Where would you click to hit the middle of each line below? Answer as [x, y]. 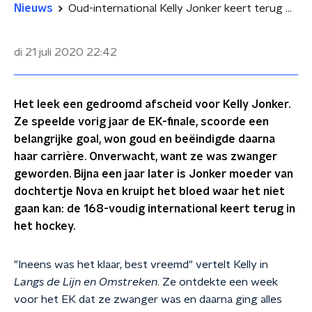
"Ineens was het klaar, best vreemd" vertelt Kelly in [141, 265]
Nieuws [33, 8]
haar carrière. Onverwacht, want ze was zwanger [146, 157]
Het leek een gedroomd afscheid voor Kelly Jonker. [152, 104]
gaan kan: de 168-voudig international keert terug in [155, 209]
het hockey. [45, 226]
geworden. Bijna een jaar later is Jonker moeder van [154, 174]
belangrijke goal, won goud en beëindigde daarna [145, 139]
